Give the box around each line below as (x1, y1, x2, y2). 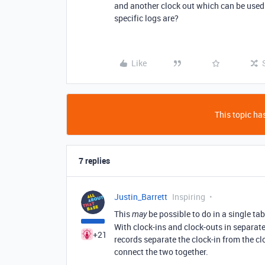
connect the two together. (114, 246, 208, 257)
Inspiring (172, 191, 205, 202)
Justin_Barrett (114, 191, 167, 202)
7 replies (79, 155, 110, 166)
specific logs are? (114, 12, 179, 24)
